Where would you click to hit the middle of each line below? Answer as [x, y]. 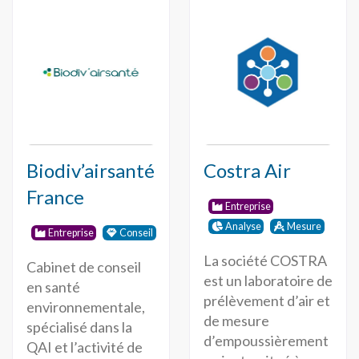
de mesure [236, 320]
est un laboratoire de [268, 280]
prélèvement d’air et [266, 300]
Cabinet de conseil [83, 267]
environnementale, [85, 307]
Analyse [244, 226]
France [55, 197]
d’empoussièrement [266, 340]
